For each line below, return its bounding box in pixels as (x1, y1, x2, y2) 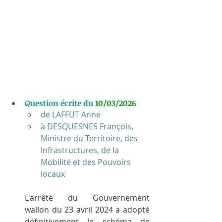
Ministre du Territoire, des (41, 132, 140, 144)
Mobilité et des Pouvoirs (41, 156, 133, 167)
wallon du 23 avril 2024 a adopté (25, 204, 150, 215)
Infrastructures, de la (41, 144, 121, 156)
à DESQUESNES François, (41, 120, 135, 132)
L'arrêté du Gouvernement (25, 192, 150, 203)
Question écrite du (25, 97, 95, 109)
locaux (41, 168, 65, 179)
